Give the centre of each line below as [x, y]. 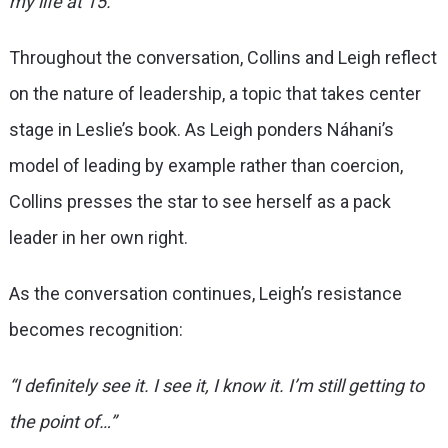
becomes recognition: [97, 329]
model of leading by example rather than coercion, [205, 165]
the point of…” [62, 421]
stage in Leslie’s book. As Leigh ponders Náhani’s [201, 129]
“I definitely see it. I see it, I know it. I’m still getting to [216, 385]
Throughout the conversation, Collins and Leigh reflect [222, 57]
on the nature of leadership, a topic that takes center [214, 93]
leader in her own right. [100, 237]
